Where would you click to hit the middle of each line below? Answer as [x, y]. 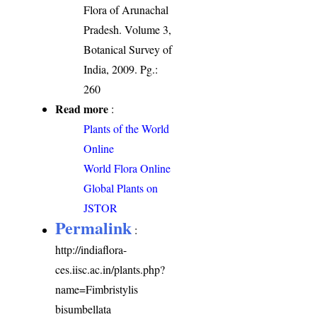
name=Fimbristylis [97, 289]
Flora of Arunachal [126, 9]
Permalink [94, 227]
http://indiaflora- [91, 249]
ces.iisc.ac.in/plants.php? [110, 269]
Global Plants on [121, 188]
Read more [82, 108]
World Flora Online [127, 168]
